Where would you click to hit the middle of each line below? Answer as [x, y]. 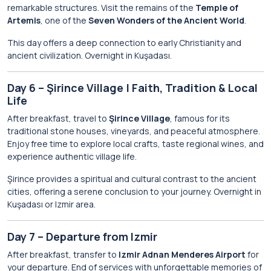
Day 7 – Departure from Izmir [82, 237]
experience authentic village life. [72, 156]
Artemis [24, 20]
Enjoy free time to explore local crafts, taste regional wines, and [135, 144]
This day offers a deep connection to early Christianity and [124, 43]
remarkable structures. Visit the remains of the [101, 8]
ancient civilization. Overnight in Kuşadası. [90, 55]
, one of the [64, 20]
